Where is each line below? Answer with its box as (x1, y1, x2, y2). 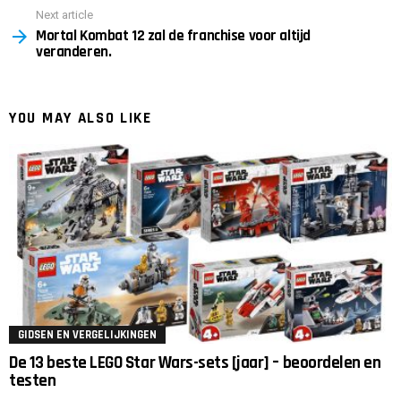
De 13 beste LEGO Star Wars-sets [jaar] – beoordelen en (9, 351, 381, 374)
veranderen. (36, 42, 112, 63)
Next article (36, 7, 93, 21)
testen (9, 369, 56, 392)
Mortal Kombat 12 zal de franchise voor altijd (36, 26, 311, 47)
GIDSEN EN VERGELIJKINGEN (18, 327, 157, 342)
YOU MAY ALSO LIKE (9, 108, 152, 129)
